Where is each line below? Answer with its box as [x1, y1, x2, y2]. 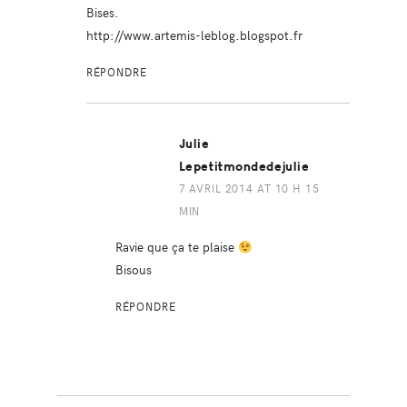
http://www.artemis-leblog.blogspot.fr [85, 25, 303, 45]
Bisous [114, 260, 152, 279]
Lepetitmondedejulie [178, 159, 310, 175]
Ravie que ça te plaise [114, 237, 238, 256]
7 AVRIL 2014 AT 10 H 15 [178, 181, 320, 196]
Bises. [85, 3, 119, 22]
